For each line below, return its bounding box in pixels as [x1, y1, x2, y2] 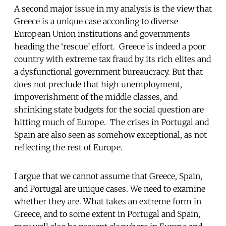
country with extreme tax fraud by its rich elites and [14, 53, 211, 64]
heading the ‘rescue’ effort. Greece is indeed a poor [14, 41, 206, 51]
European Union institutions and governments [14, 28, 190, 39]
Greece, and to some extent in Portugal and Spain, [14, 208, 200, 219]
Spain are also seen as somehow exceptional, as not [14, 129, 207, 140]
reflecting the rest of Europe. [14, 142, 123, 152]
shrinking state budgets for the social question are [14, 104, 204, 115]
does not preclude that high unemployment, [14, 79, 182, 89]
